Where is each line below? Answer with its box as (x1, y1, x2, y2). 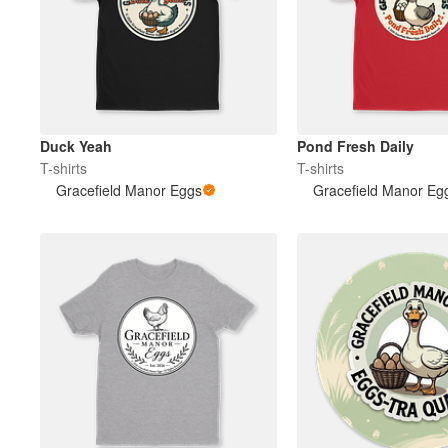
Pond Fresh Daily (296, 135, 414, 156)
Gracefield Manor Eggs (56, 179, 202, 200)
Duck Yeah (40, 135, 112, 156)
